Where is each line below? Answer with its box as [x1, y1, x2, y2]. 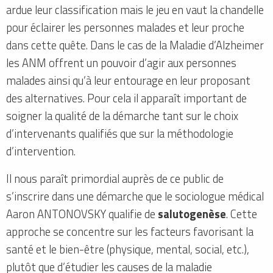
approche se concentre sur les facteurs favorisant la [6, 223, 253, 241]
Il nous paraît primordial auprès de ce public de [6, 170, 224, 188]
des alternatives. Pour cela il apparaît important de [6, 90, 247, 107]
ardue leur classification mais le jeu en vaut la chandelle [6, 1, 264, 19]
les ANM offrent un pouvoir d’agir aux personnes [6, 54, 236, 72]
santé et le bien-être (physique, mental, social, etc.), [6, 241, 249, 258]
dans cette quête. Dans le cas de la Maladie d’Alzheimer [6, 37, 264, 54]
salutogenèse [158, 205, 226, 223]
